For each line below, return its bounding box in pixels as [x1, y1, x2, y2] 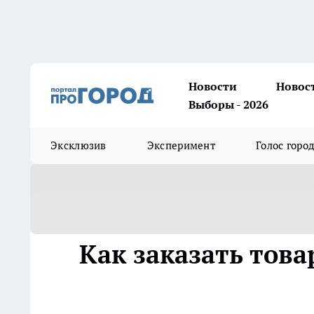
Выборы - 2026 [189, 97, 268, 111]
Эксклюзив [50, 139, 107, 152]
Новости [189, 79, 237, 93]
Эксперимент [146, 139, 216, 152]
